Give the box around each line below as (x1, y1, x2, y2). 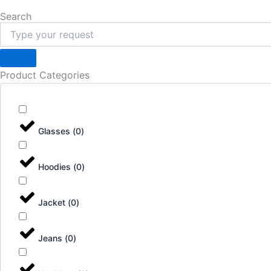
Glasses (38, 125, 70, 136)
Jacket (38, 197, 65, 207)
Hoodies (38, 161, 71, 172)
